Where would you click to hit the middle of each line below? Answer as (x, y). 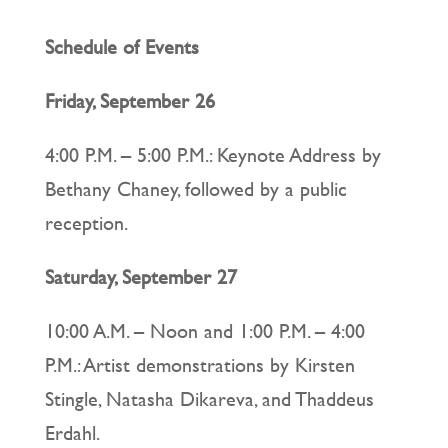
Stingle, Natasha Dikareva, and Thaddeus (209, 399)
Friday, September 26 (129, 101)
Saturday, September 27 (140, 277)
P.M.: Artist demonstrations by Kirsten (199, 365)
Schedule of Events (121, 47)
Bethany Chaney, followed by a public (195, 189)
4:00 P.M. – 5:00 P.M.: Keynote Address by (212, 155)
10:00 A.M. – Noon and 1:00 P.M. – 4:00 (204, 331)
